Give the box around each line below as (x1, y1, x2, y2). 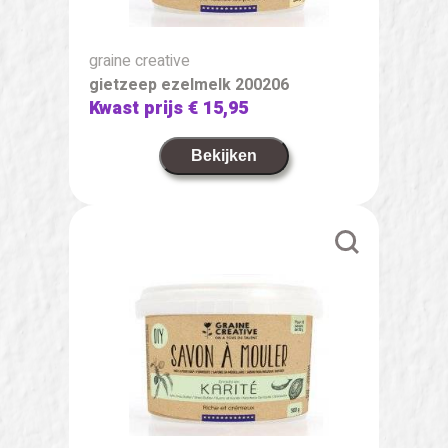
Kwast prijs (89, 94, 188, 122)
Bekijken (191, 146, 257, 164)
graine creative (89, 48, 190, 73)
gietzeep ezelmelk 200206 (89, 72, 289, 97)
